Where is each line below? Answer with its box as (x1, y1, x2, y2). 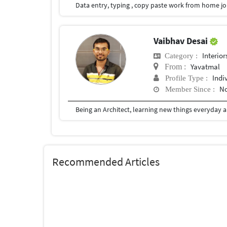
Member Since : (159, 85, 215, 93)
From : (159, 62, 186, 70)
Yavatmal (191, 61, 220, 71)
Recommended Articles (52, 154, 160, 169)
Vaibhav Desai (154, 34, 210, 47)
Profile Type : (159, 73, 208, 82)
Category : (161, 51, 198, 59)
